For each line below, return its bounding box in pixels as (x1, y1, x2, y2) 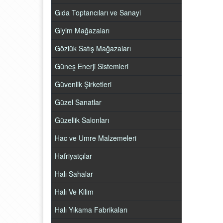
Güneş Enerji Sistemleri (55, 61, 128, 71)
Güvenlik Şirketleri (55, 79, 111, 89)
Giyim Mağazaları (55, 25, 110, 35)
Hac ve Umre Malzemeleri (55, 133, 136, 143)
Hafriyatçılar (55, 151, 92, 161)
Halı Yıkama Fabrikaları (55, 205, 127, 215)
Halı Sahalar (55, 169, 93, 179)
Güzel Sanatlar (55, 97, 102, 107)
